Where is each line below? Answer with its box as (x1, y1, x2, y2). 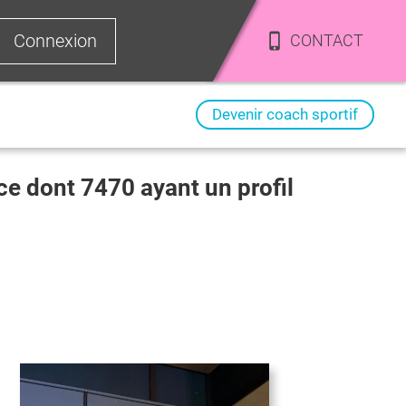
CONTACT (289, 31, 363, 50)
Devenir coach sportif (212, 105, 358, 123)
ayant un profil (135, 174, 294, 201)
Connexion (14, 29, 98, 52)
